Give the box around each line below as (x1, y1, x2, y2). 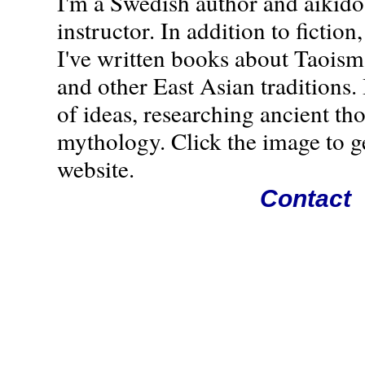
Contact (260, 185, 351, 212)
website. (57, 152, 134, 184)
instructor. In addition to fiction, (57, 14, 363, 46)
